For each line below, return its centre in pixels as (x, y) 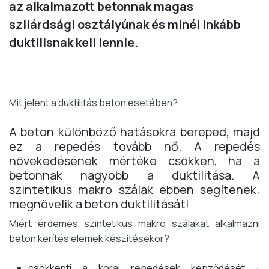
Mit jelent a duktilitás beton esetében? (93, 103)
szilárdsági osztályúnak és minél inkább (125, 25)
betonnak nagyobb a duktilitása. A (134, 175)
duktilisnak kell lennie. (74, 43)
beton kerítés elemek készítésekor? (89, 239)
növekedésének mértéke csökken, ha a (134, 161)
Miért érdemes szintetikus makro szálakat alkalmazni (134, 224)
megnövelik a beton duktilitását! (99, 204)
